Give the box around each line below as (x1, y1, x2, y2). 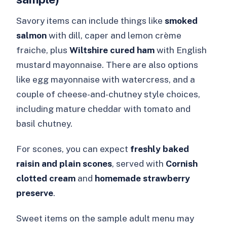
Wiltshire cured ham (69, 44, 155, 55)
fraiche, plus (16, 44, 70, 55)
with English (155, 44, 207, 55)
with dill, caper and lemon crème (47, 29, 182, 41)
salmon (16, 29, 47, 41)
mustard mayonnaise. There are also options (16, 59, 199, 70)
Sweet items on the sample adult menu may (16, 212, 195, 223)
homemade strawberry (95, 172, 191, 183)
